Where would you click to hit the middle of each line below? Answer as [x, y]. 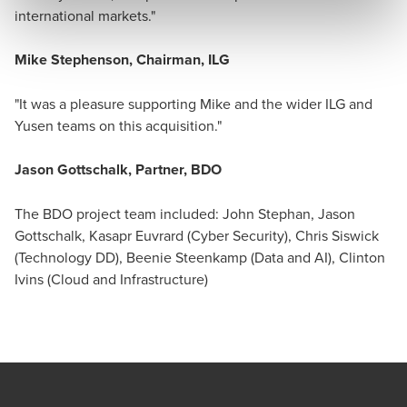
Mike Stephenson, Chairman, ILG [122, 60]
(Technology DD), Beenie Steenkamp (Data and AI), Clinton [200, 258]
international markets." [85, 16]
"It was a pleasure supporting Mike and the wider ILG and [194, 104]
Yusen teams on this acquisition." [118, 126]
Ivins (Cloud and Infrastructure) [111, 279]
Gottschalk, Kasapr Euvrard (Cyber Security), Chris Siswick [197, 236]
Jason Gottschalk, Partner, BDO [118, 170]
